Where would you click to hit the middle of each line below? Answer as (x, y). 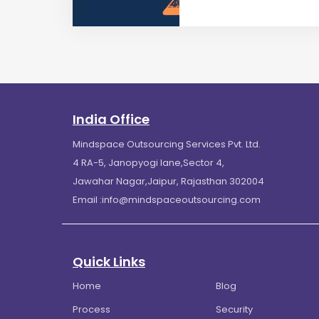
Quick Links (109, 262)
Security (235, 310)
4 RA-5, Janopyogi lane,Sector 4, (148, 163)
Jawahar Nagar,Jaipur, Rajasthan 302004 (168, 182)
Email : (87, 200)
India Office (111, 120)
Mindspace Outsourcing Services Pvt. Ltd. (167, 145)
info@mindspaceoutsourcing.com (181, 200)
